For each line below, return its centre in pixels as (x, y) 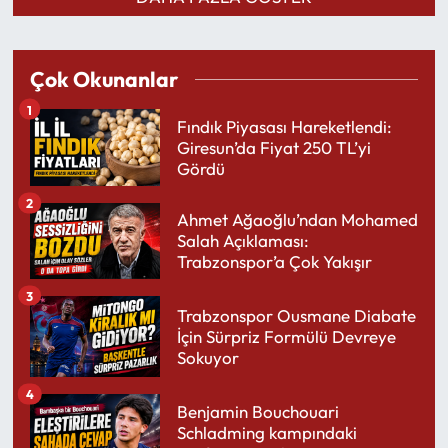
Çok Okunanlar (103, 80)
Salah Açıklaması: (242, 241)
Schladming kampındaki (266, 432)
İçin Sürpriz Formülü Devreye (286, 336)
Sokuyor (207, 357)
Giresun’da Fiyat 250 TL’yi (273, 148)
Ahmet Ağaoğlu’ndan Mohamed (297, 220)
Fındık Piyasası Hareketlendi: (284, 127)
